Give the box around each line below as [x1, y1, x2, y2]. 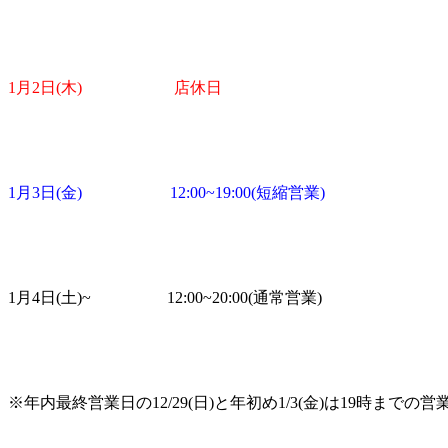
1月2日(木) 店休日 [8, 79, 222, 97]
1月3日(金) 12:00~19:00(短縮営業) [8, 184, 325, 202]
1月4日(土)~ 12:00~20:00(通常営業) [8, 289, 322, 307]
